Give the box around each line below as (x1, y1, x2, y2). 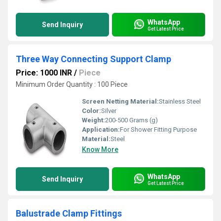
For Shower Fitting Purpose (120, 126, 197, 133)
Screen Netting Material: (82, 98, 159, 105)
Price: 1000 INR (16, 68, 72, 77)
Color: (82, 107, 101, 114)
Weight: (82, 116, 105, 124)
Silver (101, 107, 116, 114)
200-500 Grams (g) (105, 116, 158, 124)
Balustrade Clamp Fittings (16, 208, 122, 219)
